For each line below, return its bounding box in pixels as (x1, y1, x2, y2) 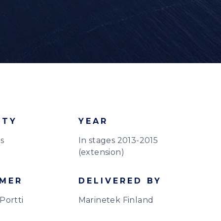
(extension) (78, 147, 124, 157)
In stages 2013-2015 (78, 136, 158, 145)
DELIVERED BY (78, 176, 162, 185)
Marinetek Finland (78, 195, 154, 205)
